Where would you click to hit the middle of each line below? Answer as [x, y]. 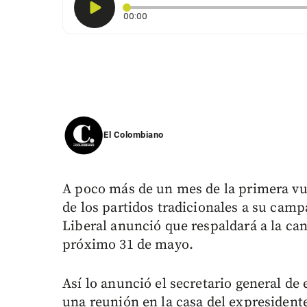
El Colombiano [134, 135]
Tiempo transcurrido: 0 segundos [217, 16]
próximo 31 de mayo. [128, 245]
